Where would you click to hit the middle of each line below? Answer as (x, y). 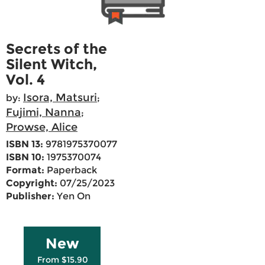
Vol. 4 (25, 80)
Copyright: (32, 183)
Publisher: (30, 196)
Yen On (72, 196)
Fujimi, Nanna (43, 113)
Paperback (71, 170)
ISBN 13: (25, 144)
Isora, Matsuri (60, 98)
